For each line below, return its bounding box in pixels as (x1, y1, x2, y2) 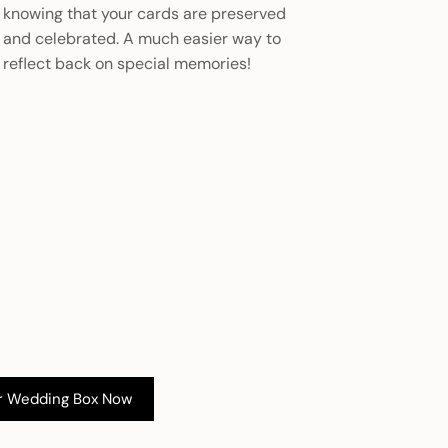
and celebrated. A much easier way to (3, 27, 282, 49)
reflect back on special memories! (3, 52, 252, 74)
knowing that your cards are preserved (3, 2, 287, 24)
